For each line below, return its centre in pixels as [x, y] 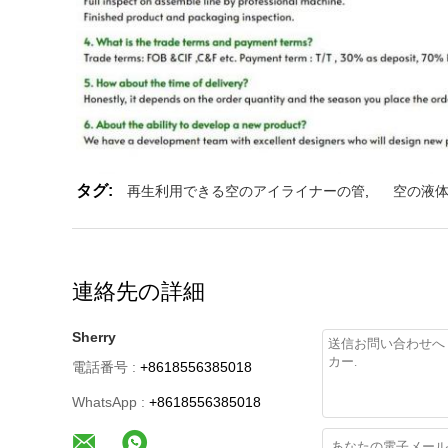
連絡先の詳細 [138, 292]
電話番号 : [104, 367]
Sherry [94, 337]
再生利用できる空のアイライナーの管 [246, 191]
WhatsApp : [108, 402]
